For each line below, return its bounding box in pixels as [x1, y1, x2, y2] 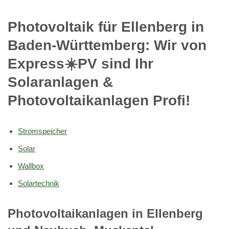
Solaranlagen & [8, 74, 113, 90]
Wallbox [18, 161, 44, 170]
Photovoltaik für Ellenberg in [8, 18, 204, 35]
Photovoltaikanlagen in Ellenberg [8, 206, 203, 220]
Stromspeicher [18, 126, 67, 135]
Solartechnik [18, 178, 59, 188]
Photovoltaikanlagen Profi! [8, 92, 190, 108]
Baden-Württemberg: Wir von [8, 37, 207, 53]
